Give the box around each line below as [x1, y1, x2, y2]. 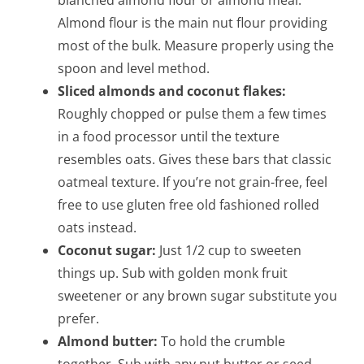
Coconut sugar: [58, 241, 157, 260]
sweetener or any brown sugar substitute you [58, 287, 338, 305]
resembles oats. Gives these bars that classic [58, 150, 332, 169]
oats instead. [58, 219, 137, 237]
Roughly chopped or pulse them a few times [58, 105, 327, 123]
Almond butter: [58, 332, 158, 351]
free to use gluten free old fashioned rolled [58, 196, 320, 214]
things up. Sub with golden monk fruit [58, 264, 288, 283]
